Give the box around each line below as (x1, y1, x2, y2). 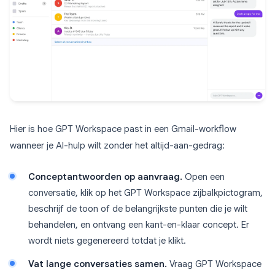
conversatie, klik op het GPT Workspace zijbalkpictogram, (28, 187, 263, 199)
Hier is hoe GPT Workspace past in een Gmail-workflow (10, 123, 236, 135)
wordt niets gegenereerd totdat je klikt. (28, 235, 186, 247)
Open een (182, 171, 225, 183)
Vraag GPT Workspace (167, 258, 261, 270)
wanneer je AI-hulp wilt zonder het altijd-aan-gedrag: (10, 140, 225, 152)
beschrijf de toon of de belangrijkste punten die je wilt (28, 203, 247, 215)
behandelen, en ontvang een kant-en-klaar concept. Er (28, 219, 249, 231)
